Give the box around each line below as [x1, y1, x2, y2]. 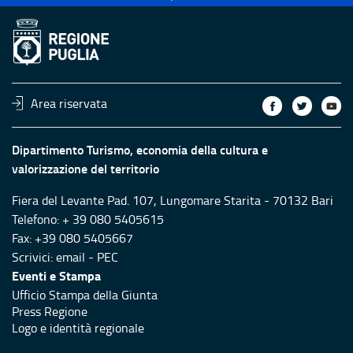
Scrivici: [12, 248, 56, 266]
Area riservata [31, 95, 108, 113]
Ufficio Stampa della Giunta [12, 286, 158, 304]
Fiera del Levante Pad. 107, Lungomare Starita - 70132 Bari [12, 191, 336, 210]
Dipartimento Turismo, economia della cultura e [12, 140, 268, 159]
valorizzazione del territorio [12, 159, 159, 178]
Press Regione [12, 303, 87, 321]
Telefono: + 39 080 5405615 [12, 210, 164, 229]
